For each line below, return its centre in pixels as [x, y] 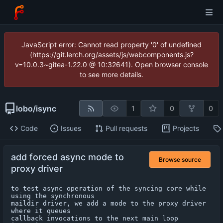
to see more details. [111, 74]
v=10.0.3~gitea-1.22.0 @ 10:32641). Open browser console [111, 64]
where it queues [41, 211]
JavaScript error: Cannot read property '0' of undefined [111, 45]
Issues [71, 128]
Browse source [180, 159]
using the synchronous [53, 196]
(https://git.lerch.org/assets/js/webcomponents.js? [111, 55]
